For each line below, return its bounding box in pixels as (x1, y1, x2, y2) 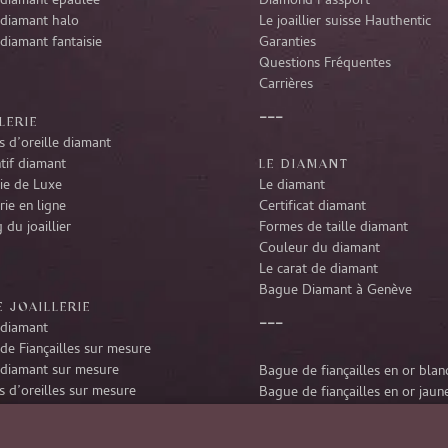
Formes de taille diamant (259, 217, 408, 239)
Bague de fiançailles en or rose (259, 424, 445, 446)
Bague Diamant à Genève (259, 280, 412, 302)
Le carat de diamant (259, 259, 378, 281)
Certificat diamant (259, 196, 366, 218)
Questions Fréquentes (259, 53, 391, 75)
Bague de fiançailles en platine (259, 403, 443, 425)
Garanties (259, 32, 316, 54)
